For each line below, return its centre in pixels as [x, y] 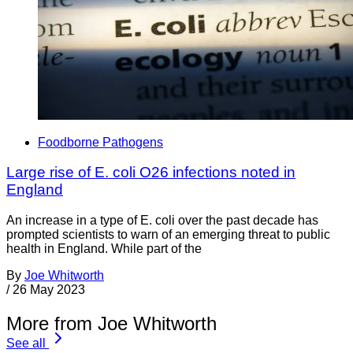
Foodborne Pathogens [100, 142]
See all [26, 344]
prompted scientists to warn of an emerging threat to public [168, 235]
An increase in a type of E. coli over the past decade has [162, 221]
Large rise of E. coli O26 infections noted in [151, 173]
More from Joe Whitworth [111, 324]
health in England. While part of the [104, 249]
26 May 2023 [49, 290]
